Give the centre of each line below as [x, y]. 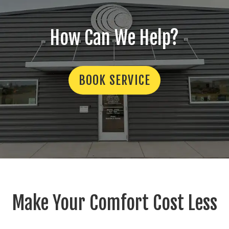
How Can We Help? [114, 38]
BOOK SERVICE [114, 81]
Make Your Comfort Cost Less [114, 203]
